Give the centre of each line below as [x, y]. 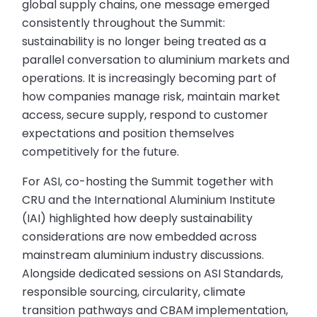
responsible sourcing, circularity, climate [134, 292]
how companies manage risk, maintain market [151, 96]
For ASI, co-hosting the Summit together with [148, 181]
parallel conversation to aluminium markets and [156, 59]
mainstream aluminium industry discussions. [143, 255]
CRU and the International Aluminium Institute [149, 200]
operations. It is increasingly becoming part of [150, 78]
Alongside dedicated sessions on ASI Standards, [153, 273]
